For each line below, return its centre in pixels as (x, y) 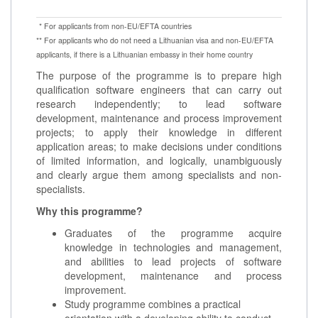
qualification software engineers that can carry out (159, 90)
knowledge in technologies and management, (173, 247)
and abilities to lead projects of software (173, 262)
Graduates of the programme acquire (173, 233)
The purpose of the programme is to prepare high (159, 76)
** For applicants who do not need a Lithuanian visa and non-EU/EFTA (155, 40)
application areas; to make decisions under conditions (159, 147)
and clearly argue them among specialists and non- (159, 175)
